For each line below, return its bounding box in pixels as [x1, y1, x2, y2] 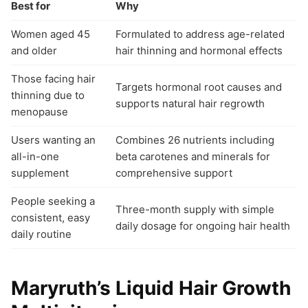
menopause [11, 104, 68, 118]
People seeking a [11, 194, 95, 208]
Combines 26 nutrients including [115, 133, 274, 146]
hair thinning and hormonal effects [115, 43, 283, 57]
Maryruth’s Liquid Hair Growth [11, 276, 291, 300]
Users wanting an [11, 133, 96, 146]
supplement [11, 166, 69, 179]
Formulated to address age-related [115, 27, 285, 41]
